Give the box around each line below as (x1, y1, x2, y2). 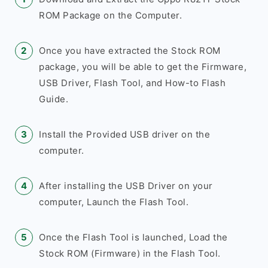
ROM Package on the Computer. (39, 10, 182, 21)
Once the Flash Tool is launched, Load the (39, 232, 228, 243)
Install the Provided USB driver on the (39, 129, 210, 140)
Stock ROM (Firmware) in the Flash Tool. (39, 248, 221, 259)
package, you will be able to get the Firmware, (39, 61, 246, 72)
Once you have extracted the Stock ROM (39, 45, 221, 56)
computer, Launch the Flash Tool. (39, 196, 188, 208)
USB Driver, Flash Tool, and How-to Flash (39, 77, 226, 89)
